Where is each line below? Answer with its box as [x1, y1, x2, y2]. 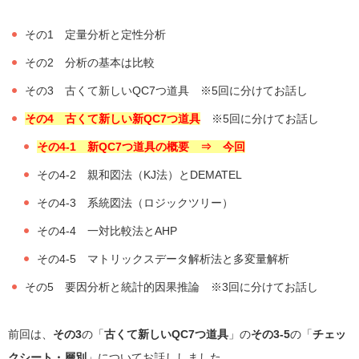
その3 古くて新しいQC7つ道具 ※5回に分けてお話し [24, 83, 308, 97]
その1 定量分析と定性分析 [24, 27, 166, 41]
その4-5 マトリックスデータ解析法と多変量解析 [36, 252, 289, 265]
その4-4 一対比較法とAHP [36, 224, 177, 237]
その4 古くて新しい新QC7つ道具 [24, 111, 200, 125]
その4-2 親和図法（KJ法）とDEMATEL [36, 167, 242, 181]
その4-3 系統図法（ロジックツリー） [36, 196, 233, 209]
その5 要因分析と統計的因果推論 [24, 280, 200, 293]
